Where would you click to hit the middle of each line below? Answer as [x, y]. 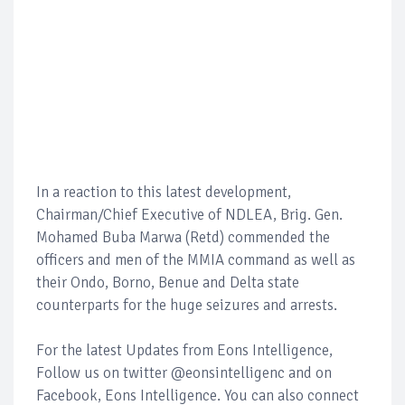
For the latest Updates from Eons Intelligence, [184, 350]
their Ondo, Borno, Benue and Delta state [168, 282]
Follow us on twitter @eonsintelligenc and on [184, 372]
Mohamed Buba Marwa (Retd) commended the [183, 237]
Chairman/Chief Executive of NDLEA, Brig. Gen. [189, 214]
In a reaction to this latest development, [164, 192]
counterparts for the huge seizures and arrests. [187, 305]
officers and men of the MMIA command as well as [196, 259]
